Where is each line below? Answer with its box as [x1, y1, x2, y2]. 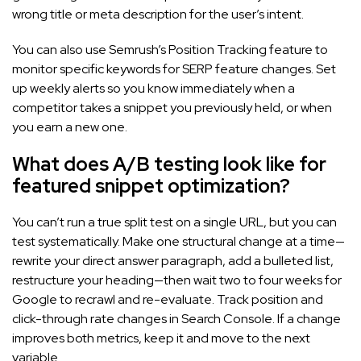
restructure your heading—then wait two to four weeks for [12, 271, 342, 288]
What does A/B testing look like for [12, 151, 326, 176]
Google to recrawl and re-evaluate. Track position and [12, 290, 323, 308]
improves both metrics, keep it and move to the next [12, 329, 310, 346]
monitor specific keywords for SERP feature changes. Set [12, 60, 336, 77]
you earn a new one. [12, 118, 127, 135]
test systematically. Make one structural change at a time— [12, 232, 345, 250]
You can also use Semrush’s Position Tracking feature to [12, 40, 328, 58]
